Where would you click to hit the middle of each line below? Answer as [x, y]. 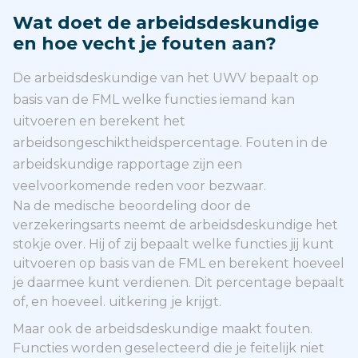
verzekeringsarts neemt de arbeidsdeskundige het [175, 225]
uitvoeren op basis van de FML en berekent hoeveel [179, 263]
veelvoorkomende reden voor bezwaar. [139, 186]
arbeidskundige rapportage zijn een [127, 164]
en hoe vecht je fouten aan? [145, 44]
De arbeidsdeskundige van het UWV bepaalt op [166, 78]
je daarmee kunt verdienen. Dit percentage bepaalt [179, 282]
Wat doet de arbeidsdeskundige [166, 23]
